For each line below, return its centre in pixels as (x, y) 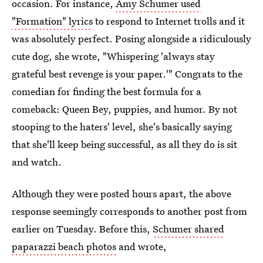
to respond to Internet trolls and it (169, 21)
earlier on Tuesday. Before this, (82, 229)
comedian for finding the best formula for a (107, 91)
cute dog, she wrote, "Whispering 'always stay (113, 56)
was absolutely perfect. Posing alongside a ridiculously (131, 38)
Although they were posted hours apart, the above (122, 193)
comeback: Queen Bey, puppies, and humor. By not (124, 109)
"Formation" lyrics (52, 21)
